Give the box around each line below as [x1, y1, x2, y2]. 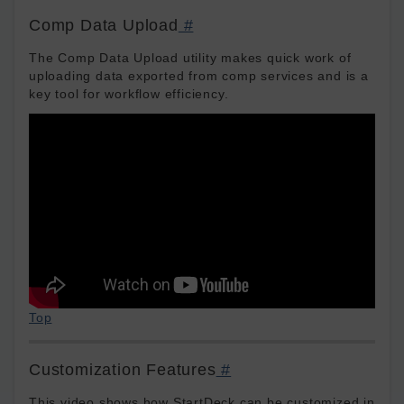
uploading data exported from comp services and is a [29, 69, 369, 83]
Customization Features [29, 361, 216, 379]
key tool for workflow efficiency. [29, 87, 229, 101]
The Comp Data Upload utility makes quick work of [29, 50, 352, 65]
